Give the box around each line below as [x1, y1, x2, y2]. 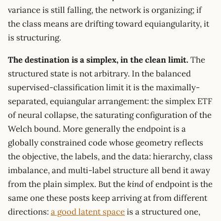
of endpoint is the [144, 179, 213, 190]
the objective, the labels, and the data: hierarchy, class [8, 151, 213, 162]
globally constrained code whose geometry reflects [8, 137, 203, 148]
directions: [8, 206, 51, 218]
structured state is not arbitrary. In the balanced [8, 68, 191, 79]
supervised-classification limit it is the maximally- [8, 82, 200, 93]
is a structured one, [125, 206, 200, 218]
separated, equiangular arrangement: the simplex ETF [8, 96, 212, 107]
